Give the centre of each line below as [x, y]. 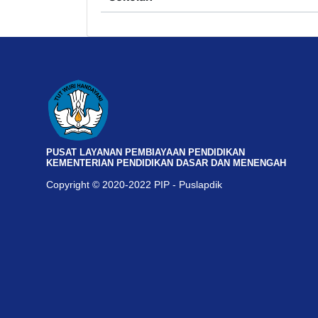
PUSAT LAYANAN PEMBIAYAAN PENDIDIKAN [146, 153]
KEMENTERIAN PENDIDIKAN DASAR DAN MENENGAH [166, 163]
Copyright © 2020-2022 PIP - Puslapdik [134, 185]
